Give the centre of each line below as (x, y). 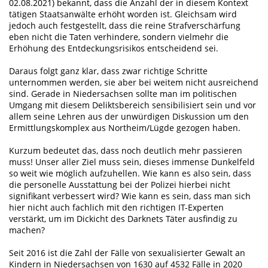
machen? (27, 230)
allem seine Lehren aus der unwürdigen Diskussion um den (129, 117)
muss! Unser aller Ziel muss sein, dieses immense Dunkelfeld (132, 162)
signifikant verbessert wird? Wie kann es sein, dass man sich (130, 196)
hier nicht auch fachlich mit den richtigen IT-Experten (116, 208)
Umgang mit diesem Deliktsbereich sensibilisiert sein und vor (133, 105)
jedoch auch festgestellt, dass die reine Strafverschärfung (125, 26)
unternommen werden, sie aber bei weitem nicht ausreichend (134, 83)
